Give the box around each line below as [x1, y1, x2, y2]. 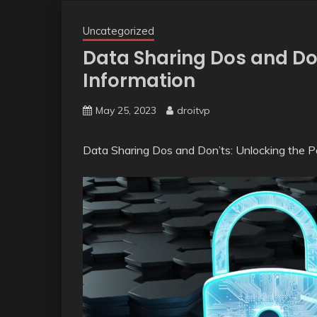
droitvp [177, 104, 210, 117]
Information [83, 68, 195, 93]
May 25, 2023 [96, 104, 156, 117]
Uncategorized [83, 24, 154, 38]
